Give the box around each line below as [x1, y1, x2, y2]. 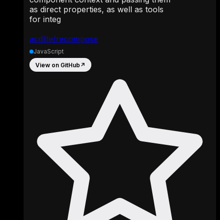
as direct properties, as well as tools [29, 4, 164, 14]
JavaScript [33, 48, 64, 55]
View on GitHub [35, 61, 80, 69]
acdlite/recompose [29, 34, 98, 44]
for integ [29, 14, 61, 24]
